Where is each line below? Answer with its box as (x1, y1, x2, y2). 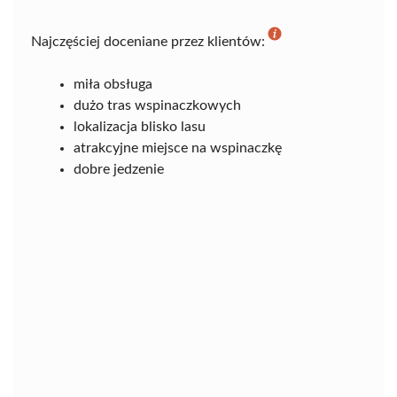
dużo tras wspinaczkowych (74, 97, 241, 113)
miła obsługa (74, 76, 152, 91)
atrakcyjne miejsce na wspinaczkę (74, 140, 282, 155)
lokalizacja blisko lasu (74, 119, 206, 134)
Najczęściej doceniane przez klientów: (31, 34, 265, 49)
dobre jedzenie (74, 161, 164, 176)
